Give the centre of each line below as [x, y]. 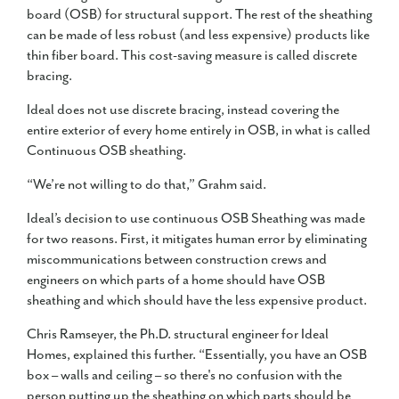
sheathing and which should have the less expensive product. [198, 301]
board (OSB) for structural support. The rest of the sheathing [199, 15]
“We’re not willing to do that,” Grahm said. [147, 185]
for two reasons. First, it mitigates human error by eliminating [197, 240]
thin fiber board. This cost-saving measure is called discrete [192, 56]
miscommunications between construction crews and [177, 260]
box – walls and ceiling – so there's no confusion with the [184, 376]
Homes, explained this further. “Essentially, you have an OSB [197, 355]
